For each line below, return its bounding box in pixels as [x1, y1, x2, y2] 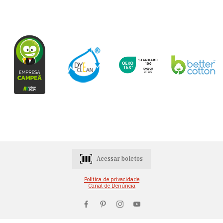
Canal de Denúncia [88, 182, 135, 190]
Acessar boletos [97, 155, 143, 163]
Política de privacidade [84, 176, 139, 183]
